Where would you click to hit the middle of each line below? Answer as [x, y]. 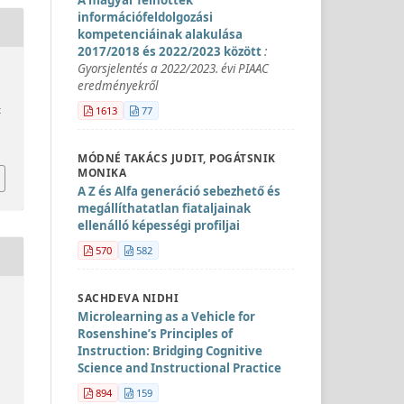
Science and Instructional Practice [179, 367]
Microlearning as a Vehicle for [166, 316]
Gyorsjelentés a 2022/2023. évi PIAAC [173, 68]
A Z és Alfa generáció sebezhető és [179, 191]
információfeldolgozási [145, 17]
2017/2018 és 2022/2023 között [171, 51]
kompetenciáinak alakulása [160, 34]
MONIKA [102, 172]
